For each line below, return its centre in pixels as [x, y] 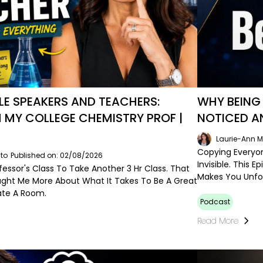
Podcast [215, 201]
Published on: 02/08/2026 [56, 155]
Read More [218, 220]
